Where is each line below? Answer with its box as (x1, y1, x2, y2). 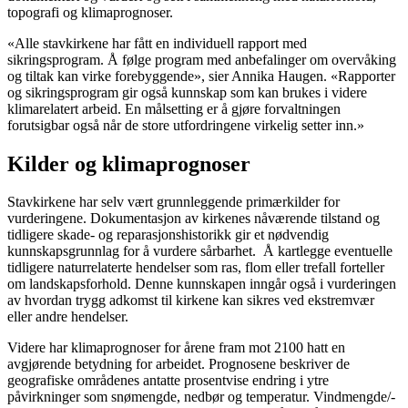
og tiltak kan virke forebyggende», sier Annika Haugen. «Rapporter (7, 67, 395, 84)
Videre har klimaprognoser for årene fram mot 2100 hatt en (7, 340, 345, 356)
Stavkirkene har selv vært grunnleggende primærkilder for (7, 194, 340, 210)
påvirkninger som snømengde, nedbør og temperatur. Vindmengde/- (7, 389, 395, 405)
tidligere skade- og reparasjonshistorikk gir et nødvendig (7, 227, 329, 243)
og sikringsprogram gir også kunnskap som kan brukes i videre (7, 84, 367, 100)
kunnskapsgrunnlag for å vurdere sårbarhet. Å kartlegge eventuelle (7, 243, 393, 260)
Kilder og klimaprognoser (7, 151, 250, 176)
